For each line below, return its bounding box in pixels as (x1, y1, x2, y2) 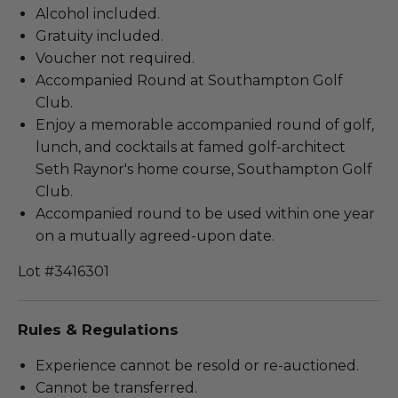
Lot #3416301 (18, 263, 109, 281)
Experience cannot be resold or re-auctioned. (36, 357, 359, 375)
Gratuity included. (36, 28, 163, 45)
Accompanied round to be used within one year (36, 205, 375, 223)
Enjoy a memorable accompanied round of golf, (36, 116, 374, 134)
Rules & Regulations (18, 321, 179, 339)
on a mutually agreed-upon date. (36, 227, 275, 245)
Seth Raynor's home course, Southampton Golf (36, 161, 372, 179)
